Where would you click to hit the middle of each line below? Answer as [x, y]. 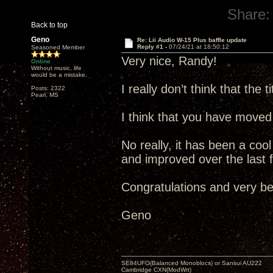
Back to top [49, 25]
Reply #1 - [153, 47]
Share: [249, 14]
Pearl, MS [45, 95]
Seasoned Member [58, 47]
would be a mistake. [59, 75]
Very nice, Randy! [169, 61]
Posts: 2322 [48, 88]
